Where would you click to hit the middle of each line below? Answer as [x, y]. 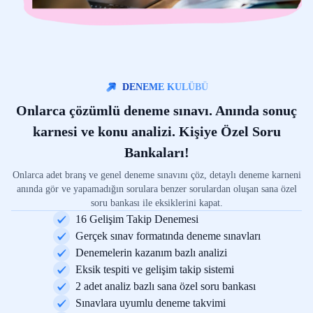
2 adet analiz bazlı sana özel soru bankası [165, 286]
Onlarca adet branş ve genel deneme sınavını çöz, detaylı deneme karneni [156, 175]
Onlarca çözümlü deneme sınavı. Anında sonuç [156, 110]
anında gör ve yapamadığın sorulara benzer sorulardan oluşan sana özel [156, 189]
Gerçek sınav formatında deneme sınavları [168, 235]
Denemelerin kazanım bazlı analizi [151, 252]
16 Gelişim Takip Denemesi [137, 219]
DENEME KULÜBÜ [165, 87]
